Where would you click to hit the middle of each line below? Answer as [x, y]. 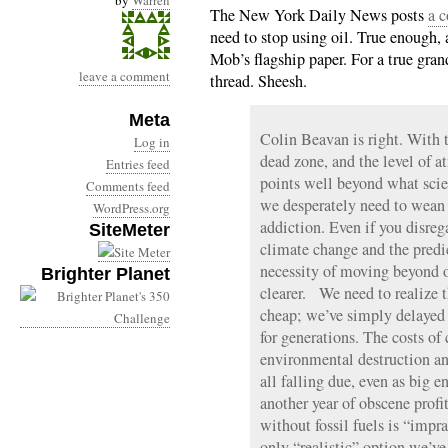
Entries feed [138, 164]
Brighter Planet [105, 274]
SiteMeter [129, 230]
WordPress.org [131, 208]
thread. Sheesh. [258, 81]
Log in [152, 142]
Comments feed [128, 186]
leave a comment [124, 76]
